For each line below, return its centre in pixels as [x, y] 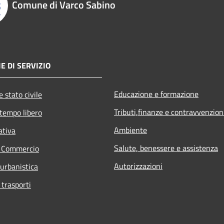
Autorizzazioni [138, 166]
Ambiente [130, 130]
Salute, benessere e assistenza [166, 148]
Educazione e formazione [156, 94]
